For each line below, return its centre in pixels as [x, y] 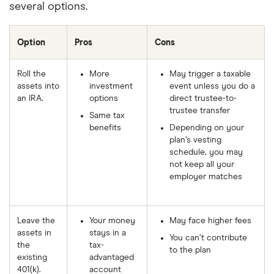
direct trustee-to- [203, 98]
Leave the [36, 220]
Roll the [31, 74]
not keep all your [202, 164]
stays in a [108, 233]
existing [32, 257]
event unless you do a [212, 86]
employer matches [206, 176]
